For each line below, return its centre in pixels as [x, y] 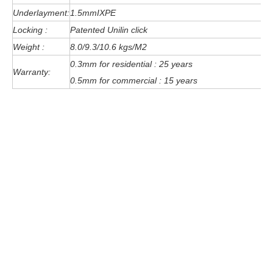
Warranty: [32, 72]
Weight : [29, 47]
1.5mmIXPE [93, 13]
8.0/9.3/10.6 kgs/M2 [108, 47]
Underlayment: [41, 13]
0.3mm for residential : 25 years [131, 64]
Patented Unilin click [109, 30]
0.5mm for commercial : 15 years [134, 80]
